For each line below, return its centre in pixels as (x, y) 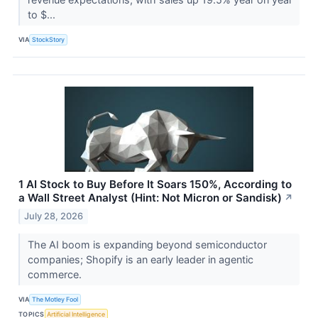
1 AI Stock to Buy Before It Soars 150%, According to (155, 184)
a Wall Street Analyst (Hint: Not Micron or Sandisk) (150, 197)
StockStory (49, 40)
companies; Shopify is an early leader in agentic (140, 259)
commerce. (56, 274)
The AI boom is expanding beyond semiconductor (147, 244)
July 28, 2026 (54, 216)
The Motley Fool (55, 300)
